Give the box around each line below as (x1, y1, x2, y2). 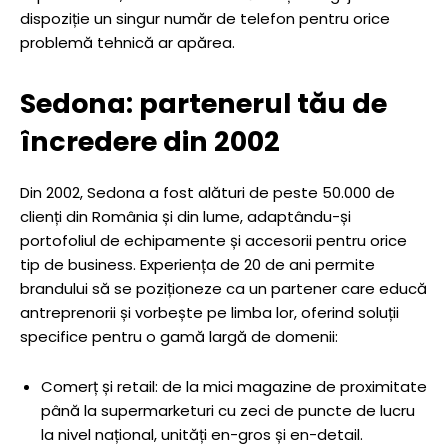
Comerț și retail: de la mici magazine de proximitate (41, 376, 427, 397)
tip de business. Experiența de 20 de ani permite (20, 254, 375, 275)
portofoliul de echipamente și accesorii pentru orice (20, 230, 407, 251)
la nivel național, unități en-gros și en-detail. (41, 424, 363, 445)
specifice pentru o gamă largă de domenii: (20, 326, 338, 347)
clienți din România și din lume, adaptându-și (20, 206, 351, 227)
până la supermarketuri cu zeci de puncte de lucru (41, 400, 415, 421)
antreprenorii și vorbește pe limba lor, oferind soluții (20, 302, 399, 323)
